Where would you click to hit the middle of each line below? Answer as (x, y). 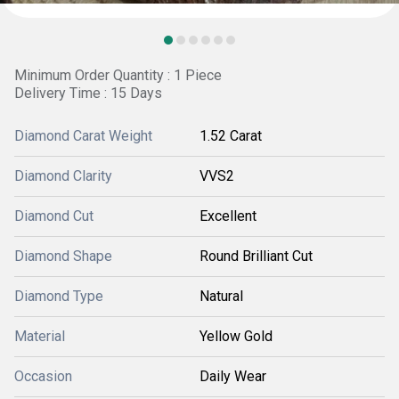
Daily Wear (233, 376)
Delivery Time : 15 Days (88, 93)
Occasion (43, 376)
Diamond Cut (54, 216)
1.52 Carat (231, 136)
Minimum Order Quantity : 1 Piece (118, 75)
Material (40, 336)
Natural (221, 296)
